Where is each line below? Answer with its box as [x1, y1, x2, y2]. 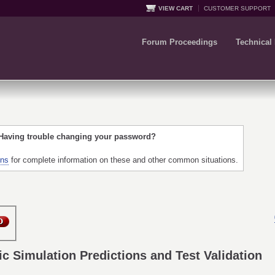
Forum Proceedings [142, 37, 217, 47]
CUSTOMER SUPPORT [204, 5, 271, 12]
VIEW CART [158, 5, 193, 12]
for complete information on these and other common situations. [9, 155, 238, 165]
